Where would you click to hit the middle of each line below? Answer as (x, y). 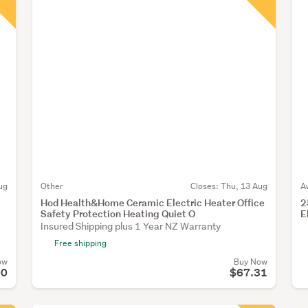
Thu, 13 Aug (244, 186)
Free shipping (80, 243)
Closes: (205, 186)
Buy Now (250, 262)
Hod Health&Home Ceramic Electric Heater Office (153, 203)
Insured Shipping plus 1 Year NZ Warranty (131, 227)
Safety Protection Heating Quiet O (118, 214)
